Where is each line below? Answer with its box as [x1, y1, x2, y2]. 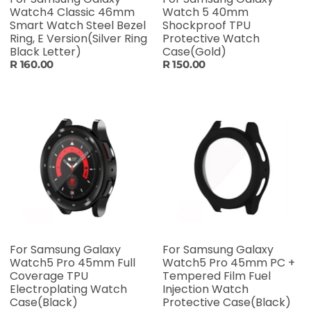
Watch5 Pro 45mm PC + [162, 255, 295, 271]
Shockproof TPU [162, 17, 251, 34]
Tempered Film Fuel [162, 268, 271, 285]
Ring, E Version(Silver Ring [10, 31, 147, 47]
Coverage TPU [10, 268, 88, 285]
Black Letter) [10, 44, 81, 60]
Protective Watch [162, 31, 260, 47]
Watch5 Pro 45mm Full [10, 255, 135, 271]
